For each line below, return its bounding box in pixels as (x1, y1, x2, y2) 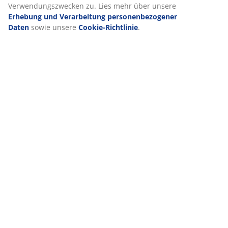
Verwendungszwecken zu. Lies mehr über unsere (8, 1, 176, 11)
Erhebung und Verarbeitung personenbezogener (8, 12, 177, 22)
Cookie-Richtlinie (78, 22, 138, 33)
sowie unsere (29, 22, 78, 33)
